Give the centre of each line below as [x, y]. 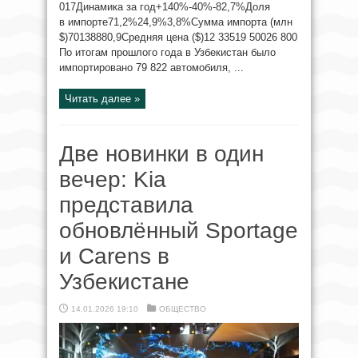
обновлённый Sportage [179, 231]
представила [126, 205]
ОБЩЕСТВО [183, 309]
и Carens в [114, 256]
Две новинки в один [161, 154]
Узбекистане [124, 282]
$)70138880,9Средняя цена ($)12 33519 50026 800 [178, 37]
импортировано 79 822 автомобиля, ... [151, 68]
